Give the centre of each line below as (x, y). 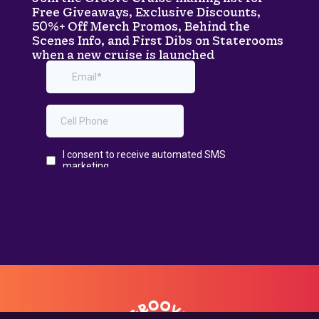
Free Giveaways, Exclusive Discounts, (146, 12)
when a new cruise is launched (123, 55)
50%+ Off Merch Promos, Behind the (141, 26)
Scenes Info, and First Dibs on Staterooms (157, 41)
